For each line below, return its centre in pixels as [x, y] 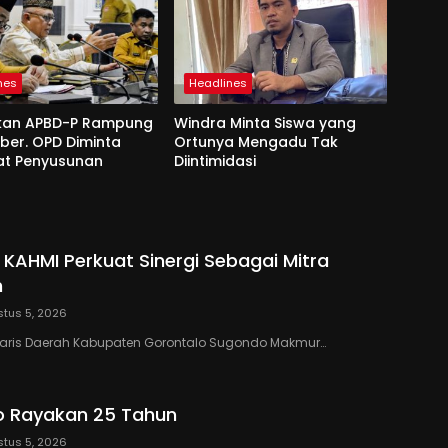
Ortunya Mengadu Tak [255, 142]
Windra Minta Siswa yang [264, 123]
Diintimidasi [214, 161]
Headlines [217, 83]
